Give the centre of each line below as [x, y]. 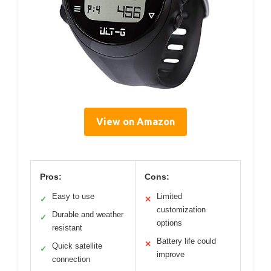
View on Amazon [135, 122]
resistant [67, 228]
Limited [169, 197]
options [169, 223]
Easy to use [73, 197]
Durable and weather [88, 215]
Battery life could [186, 241]
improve [171, 255]
